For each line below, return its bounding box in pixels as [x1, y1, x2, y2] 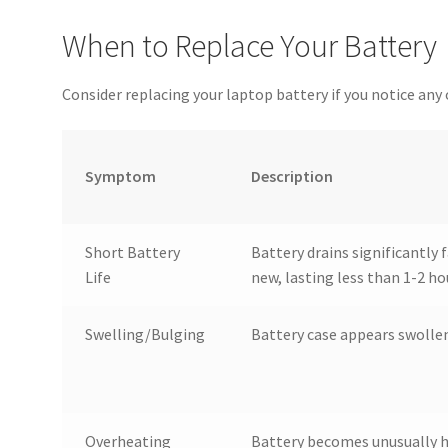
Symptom [84, 165, 156, 186]
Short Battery [84, 241, 180, 262]
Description [250, 165, 333, 186]
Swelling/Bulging [84, 323, 205, 344]
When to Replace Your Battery [62, 25, 438, 66]
